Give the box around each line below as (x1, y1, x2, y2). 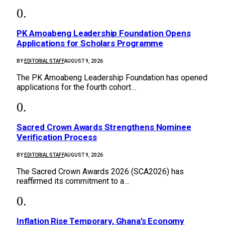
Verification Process (17, 132, 97, 143)
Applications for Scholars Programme (17, 38, 164, 48)
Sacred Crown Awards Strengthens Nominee (17, 122, 191, 133)
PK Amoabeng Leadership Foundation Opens (17, 28, 191, 38)
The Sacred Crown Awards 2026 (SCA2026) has (17, 167, 184, 177)
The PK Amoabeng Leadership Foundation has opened (17, 72, 207, 82)
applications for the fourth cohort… (17, 82, 136, 92)
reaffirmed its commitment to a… (17, 176, 129, 186)
